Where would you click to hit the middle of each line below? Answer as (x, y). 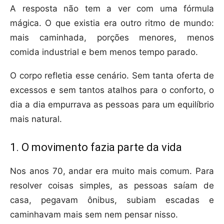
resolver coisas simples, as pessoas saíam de (112, 186)
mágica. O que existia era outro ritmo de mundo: (112, 23)
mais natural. (36, 119)
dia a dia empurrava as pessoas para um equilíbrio (112, 105)
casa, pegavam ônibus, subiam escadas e (112, 200)
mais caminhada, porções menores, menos (112, 38)
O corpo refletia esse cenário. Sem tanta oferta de (112, 76)
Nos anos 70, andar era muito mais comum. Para (112, 171)
